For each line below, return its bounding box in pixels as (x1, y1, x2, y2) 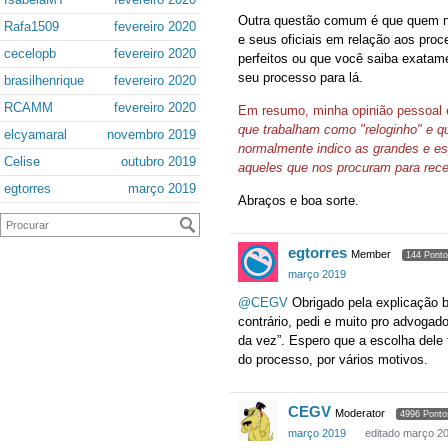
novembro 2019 (107, 127, 196, 142)
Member (351, 248, 391, 261)
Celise (4, 154, 40, 169)
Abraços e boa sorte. (238, 193, 359, 209)
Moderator (335, 406, 385, 419)
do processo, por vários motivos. (238, 351, 428, 367)
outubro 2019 (121, 154, 196, 169)
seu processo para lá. (238, 70, 363, 86)
